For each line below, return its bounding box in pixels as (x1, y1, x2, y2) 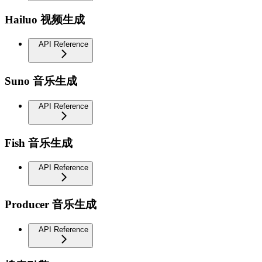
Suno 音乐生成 (5, 75, 77, 88)
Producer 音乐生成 (5, 198, 96, 211)
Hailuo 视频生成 (5, 13, 85, 26)
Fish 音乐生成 (5, 136, 73, 149)
